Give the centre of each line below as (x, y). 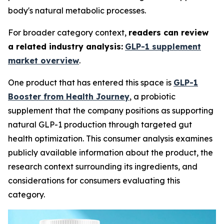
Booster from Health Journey (69, 96)
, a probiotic (152, 96)
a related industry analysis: (65, 46)
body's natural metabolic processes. (77, 10)
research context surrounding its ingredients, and (103, 166)
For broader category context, (68, 32)
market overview (43, 60)
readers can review (168, 32)
